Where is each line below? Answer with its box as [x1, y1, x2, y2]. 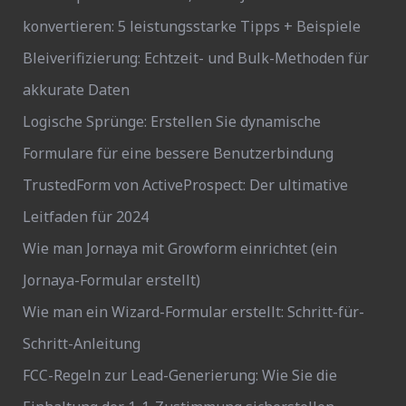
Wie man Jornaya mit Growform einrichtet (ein [23, 238, 337, 258]
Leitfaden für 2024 [23, 207, 149, 227]
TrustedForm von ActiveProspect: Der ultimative [23, 175, 348, 195]
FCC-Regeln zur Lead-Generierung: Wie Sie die [23, 365, 337, 385]
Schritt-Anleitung [23, 333, 140, 353]
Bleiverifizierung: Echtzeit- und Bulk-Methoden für [23, 48, 369, 68]
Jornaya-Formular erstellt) [23, 270, 200, 290]
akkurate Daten [23, 80, 130, 100]
